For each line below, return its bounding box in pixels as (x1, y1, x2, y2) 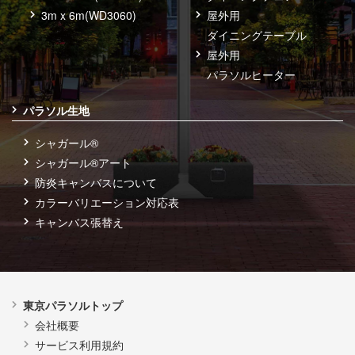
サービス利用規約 (35, 337, 124, 353)
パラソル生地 (23, 102, 90, 119)
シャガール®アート (35, 155, 132, 171)
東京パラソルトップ (23, 297, 123, 314)
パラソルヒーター (207, 67, 296, 83)
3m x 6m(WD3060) (41, 7, 137, 24)
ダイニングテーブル (207, 27, 307, 44)
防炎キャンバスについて (35, 174, 157, 191)
